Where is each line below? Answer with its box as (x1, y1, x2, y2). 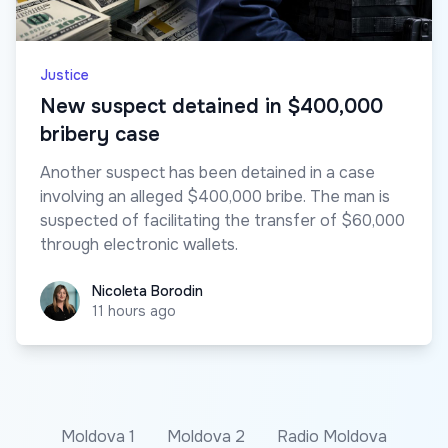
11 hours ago (92, 302, 176, 321)
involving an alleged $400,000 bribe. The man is (40, 186, 390, 208)
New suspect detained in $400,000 (40, 94, 383, 120)
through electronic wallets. (40, 234, 238, 256)
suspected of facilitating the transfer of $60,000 (40, 210, 405, 232)
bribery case (40, 122, 160, 148)
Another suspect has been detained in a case (40, 162, 375, 184)
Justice (40, 66, 89, 85)
